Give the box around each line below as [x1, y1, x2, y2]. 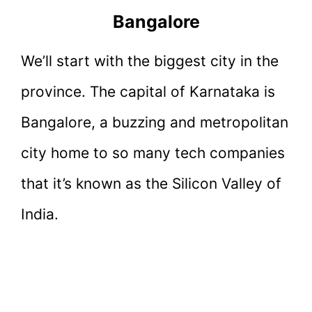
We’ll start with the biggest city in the [21, 52, 279, 70]
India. [21, 205, 58, 223]
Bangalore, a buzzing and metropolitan [21, 113, 288, 131]
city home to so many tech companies [21, 143, 285, 162]
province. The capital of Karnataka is [21, 82, 275, 100]
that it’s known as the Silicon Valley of [21, 174, 281, 192]
